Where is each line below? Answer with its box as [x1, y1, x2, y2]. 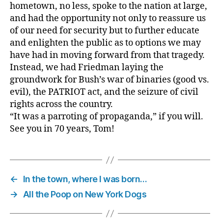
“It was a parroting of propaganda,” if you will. [10, 111, 203, 122]
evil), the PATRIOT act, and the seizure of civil [10, 86, 198, 98]
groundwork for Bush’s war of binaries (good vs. [10, 74, 209, 85]
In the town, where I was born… [23, 174, 147, 184]
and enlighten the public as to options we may [10, 37, 201, 49]
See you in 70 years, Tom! [10, 123, 114, 135]
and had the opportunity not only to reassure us [10, 13, 206, 24]
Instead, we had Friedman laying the [10, 62, 164, 73]
